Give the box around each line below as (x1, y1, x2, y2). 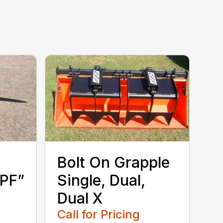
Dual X (57, 189, 103, 207)
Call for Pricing (57, 207, 140, 222)
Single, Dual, (57, 171, 146, 189)
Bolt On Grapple (57, 153, 170, 171)
